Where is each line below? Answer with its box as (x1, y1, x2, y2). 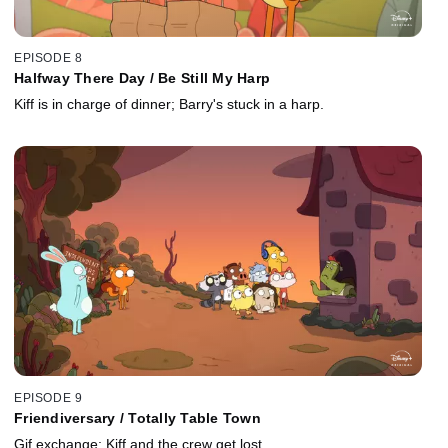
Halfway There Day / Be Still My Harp (14, 70, 270, 87)
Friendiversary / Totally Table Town (14, 409, 261, 426)
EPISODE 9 (14, 390, 83, 405)
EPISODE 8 (14, 51, 83, 66)
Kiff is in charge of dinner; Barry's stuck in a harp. (14, 96, 324, 113)
